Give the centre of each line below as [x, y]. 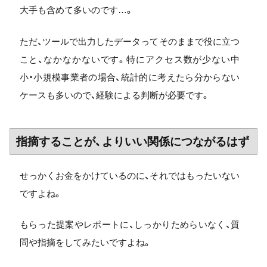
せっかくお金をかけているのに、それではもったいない [129, 175]
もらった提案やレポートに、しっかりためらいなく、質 [129, 224]
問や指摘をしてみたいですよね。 [85, 242]
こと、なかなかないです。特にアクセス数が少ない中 [129, 59]
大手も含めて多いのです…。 [76, 10]
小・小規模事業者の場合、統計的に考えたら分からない [129, 77]
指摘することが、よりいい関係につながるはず [133, 141]
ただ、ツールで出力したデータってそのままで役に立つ [129, 41]
